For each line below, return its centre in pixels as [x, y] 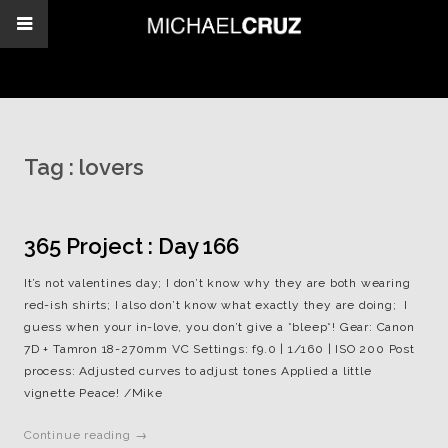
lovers [111, 167]
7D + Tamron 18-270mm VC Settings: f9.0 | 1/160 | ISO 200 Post [219, 349]
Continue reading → [86, 435]
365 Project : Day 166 [131, 246]
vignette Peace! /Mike [93, 393]
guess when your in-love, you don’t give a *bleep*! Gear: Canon [219, 327]
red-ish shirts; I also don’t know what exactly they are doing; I [216, 305]
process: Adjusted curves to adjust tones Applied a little [198, 371]
